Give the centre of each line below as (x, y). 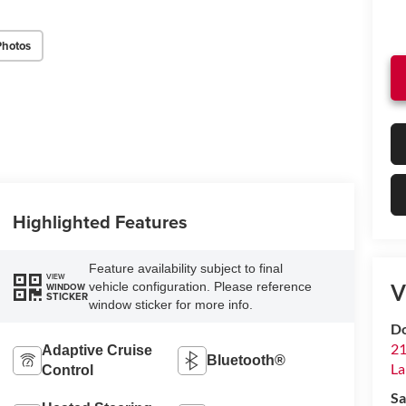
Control (67, 370)
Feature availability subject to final (185, 269)
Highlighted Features (100, 222)
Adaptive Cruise (97, 350)
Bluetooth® (246, 360)
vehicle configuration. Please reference (200, 287)
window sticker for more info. (170, 305)
